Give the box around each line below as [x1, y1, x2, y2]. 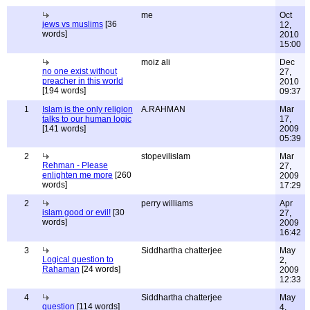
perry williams [141, 199, 193, 208]
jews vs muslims [42, 19, 103, 29]
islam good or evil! [42, 208, 111, 217]
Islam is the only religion [42, 104, 133, 114]
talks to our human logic [42, 114, 131, 124]
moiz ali [141, 57, 170, 67]
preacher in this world [42, 76, 123, 86]
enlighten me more [42, 170, 113, 180]
